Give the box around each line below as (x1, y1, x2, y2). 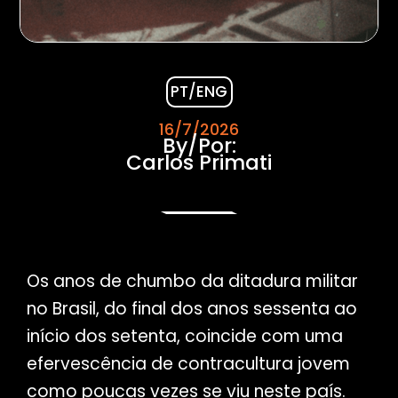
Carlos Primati (126, 148, 272, 178)
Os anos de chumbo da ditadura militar (26, 269, 358, 294)
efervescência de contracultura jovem (26, 352, 350, 377)
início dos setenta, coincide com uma (26, 324, 343, 349)
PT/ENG (171, 81, 227, 103)
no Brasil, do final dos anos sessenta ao (26, 297, 357, 322)
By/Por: (162, 131, 236, 161)
